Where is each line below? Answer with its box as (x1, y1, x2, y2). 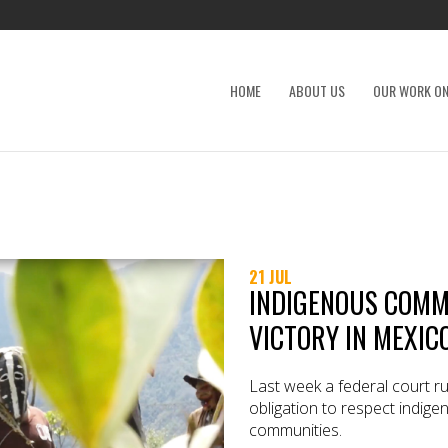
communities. (249, 418, 342, 441)
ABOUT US (289, 80, 345, 101)
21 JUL (249, 264, 292, 289)
